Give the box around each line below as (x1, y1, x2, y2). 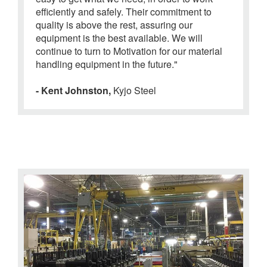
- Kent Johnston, (36, 83, 113, 98)
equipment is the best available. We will (36, 31, 203, 45)
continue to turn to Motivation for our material (36, 44, 222, 58)
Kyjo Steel (113, 83, 156, 98)
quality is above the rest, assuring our (36, 18, 193, 32)
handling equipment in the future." (36, 57, 178, 72)
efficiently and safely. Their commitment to (36, 5, 212, 19)
